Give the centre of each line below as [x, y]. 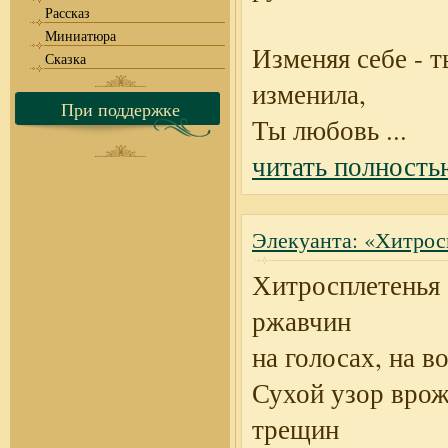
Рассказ [67, 12]
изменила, [309, 94]
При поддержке [120, 109]
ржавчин [301, 321]
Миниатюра [80, 35]
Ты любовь [315, 130]
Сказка [65, 58]
